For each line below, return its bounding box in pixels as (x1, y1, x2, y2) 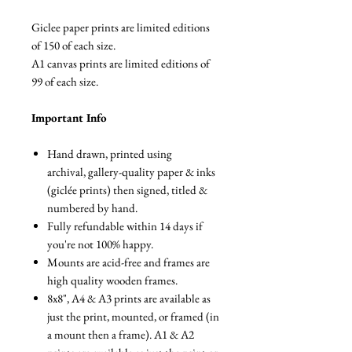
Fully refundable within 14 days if (47, 218, 203, 233)
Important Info (31, 110, 107, 125)
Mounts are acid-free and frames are (47, 255, 210, 269)
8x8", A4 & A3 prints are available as (47, 291, 211, 306)
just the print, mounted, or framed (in (47, 309, 219, 324)
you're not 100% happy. (47, 236, 153, 251)
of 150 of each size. (31, 38, 115, 53)
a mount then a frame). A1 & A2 (47, 327, 194, 342)
